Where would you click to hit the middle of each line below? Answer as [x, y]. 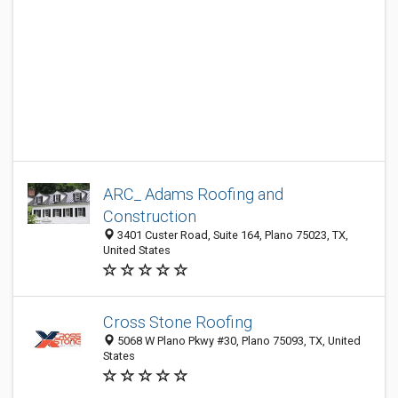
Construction [150, 216]
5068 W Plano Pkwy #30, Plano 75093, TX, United [238, 341]
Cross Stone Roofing [178, 322]
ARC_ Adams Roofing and [193, 194]
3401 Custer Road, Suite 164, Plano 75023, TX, [231, 235]
